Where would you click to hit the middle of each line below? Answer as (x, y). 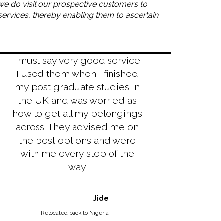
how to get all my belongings (77, 114)
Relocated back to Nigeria (74, 213)
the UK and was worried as (77, 100)
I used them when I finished (77, 74)
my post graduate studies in (77, 87)
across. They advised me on (77, 127)
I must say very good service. (77, 60)
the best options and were (77, 140)
